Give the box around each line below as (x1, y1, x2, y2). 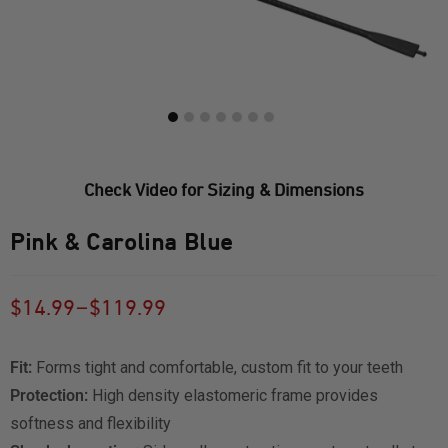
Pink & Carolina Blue (10, 231, 233, 255)
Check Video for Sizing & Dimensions (84, 182, 364, 200)
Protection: (10, 386, 88, 405)
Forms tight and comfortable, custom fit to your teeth (32, 358, 403, 377)
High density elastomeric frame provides (88, 386, 378, 405)
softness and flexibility (10, 414, 171, 433)
